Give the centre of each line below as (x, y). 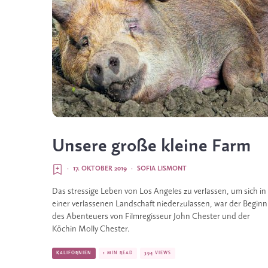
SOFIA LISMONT (162, 169)
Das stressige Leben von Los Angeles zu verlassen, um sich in (159, 192)
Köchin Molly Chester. (92, 229)
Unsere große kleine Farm (151, 147)
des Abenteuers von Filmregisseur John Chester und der (151, 217)
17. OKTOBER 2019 (100, 169)
